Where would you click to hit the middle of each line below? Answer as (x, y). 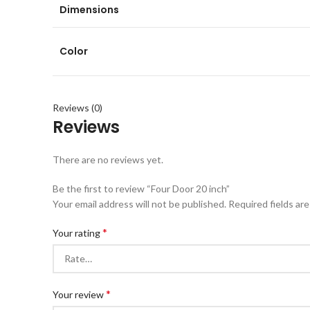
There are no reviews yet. (108, 159)
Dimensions (89, 10)
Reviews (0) (77, 108)
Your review (79, 294)
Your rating (77, 233)
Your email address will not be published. (139, 204)
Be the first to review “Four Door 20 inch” (141, 189)
